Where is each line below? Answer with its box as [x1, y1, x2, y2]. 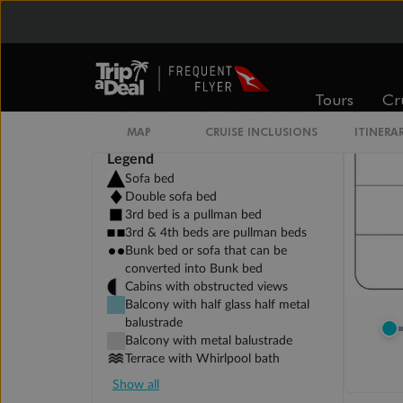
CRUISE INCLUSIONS [204, 124, 318, 139]
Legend [107, 152, 154, 167]
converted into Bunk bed [125, 263, 263, 276]
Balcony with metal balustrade [125, 335, 292, 348]
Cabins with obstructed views [125, 281, 288, 294]
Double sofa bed [125, 191, 217, 204]
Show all [112, 379, 159, 392]
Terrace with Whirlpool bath [125, 353, 280, 366]
